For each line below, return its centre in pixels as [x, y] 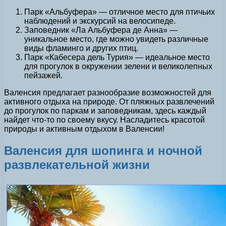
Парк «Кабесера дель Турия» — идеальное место [117, 58]
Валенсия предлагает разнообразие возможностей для [108, 93]
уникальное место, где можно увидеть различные [116, 39]
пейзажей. [43, 76]
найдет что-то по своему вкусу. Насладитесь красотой [104, 120]
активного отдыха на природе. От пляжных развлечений [109, 102]
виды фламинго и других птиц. [81, 48]
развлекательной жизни [77, 165]
